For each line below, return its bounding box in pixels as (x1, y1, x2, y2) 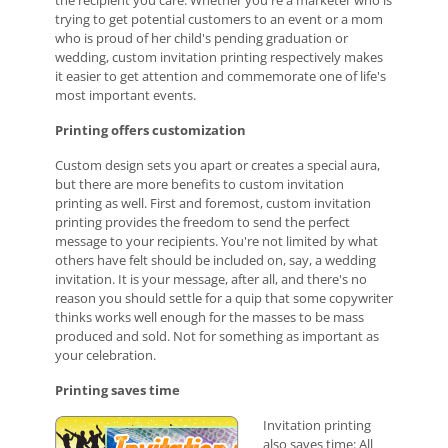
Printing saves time (54, 381, 180, 399)
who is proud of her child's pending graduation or (54, 29, 348, 47)
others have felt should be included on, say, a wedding (54, 251, 376, 269)
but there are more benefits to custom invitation (54, 175, 344, 193)
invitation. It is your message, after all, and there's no (54, 270, 367, 288)
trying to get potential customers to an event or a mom (54, 10, 383, 28)
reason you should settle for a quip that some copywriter (54, 289, 393, 307)
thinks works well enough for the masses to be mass (54, 308, 364, 326)
